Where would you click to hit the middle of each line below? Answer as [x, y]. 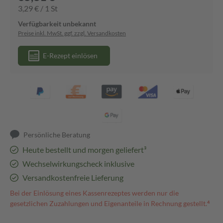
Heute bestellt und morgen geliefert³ [84, 150]
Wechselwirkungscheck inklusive [78, 164]
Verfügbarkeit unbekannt [57, 24]
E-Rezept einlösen [70, 56]
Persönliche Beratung [57, 135]
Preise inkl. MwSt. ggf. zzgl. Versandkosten [72, 33]
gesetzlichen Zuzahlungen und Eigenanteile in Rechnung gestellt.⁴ [110, 203]
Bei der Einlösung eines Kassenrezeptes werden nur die [94, 193]
